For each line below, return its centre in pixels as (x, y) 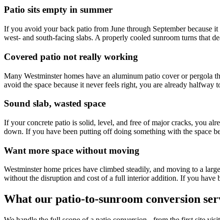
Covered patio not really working (71, 56)
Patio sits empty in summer (58, 10)
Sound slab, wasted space (55, 104)
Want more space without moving (72, 150)
